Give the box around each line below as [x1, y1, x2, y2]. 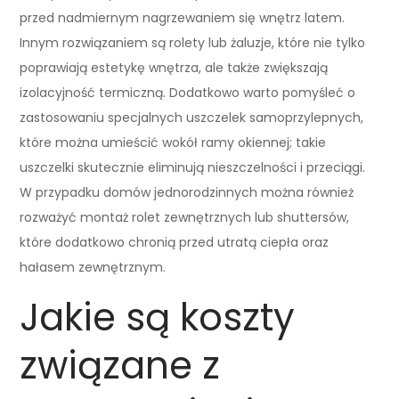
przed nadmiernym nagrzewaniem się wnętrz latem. [20, 8, 346, 27]
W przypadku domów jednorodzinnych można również [20, 183, 354, 201]
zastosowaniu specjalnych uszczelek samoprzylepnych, [20, 108, 364, 126]
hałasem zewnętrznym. [20, 257, 167, 276]
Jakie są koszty [20, 290, 296, 344]
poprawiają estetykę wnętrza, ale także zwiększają [20, 58, 329, 77]
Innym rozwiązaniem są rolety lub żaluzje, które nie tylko [20, 33, 366, 52]
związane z [20, 338, 221, 392]
